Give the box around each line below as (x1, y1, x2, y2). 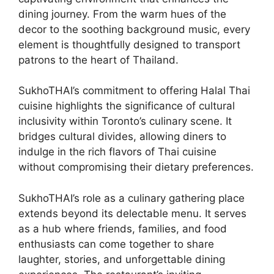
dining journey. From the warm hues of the (18, 7, 226, 20)
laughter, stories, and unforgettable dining (18, 253, 225, 265)
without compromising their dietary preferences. (18, 161, 254, 174)
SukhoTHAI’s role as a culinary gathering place (18, 191, 245, 204)
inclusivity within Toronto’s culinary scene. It (18, 115, 232, 128)
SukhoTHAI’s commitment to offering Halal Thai (18, 84, 250, 97)
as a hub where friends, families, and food (18, 222, 227, 235)
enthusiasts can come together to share (18, 237, 214, 250)
